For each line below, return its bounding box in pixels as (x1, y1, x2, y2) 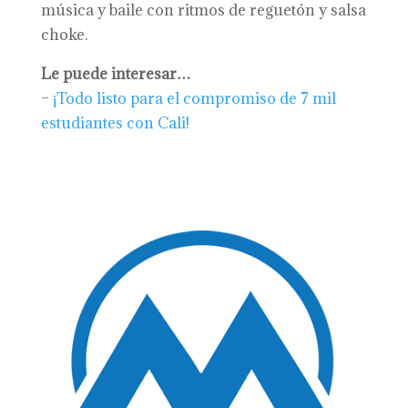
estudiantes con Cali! (40, 113, 189, 133)
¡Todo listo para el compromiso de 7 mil (52, 88, 336, 108)
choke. (40, 25, 87, 45)
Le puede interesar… (40, 64, 191, 84)
